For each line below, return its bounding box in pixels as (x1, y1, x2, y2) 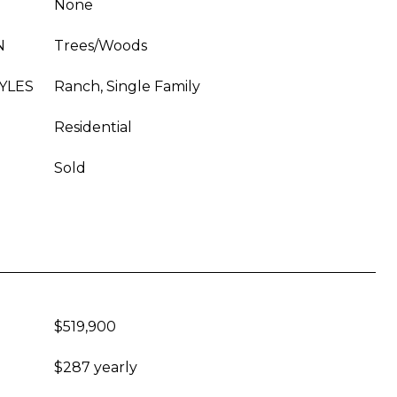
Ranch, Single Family (54, 78, 200, 95)
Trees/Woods (54, 37, 147, 54)
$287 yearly (54, 359, 137, 376)
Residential (54, 119, 132, 136)
